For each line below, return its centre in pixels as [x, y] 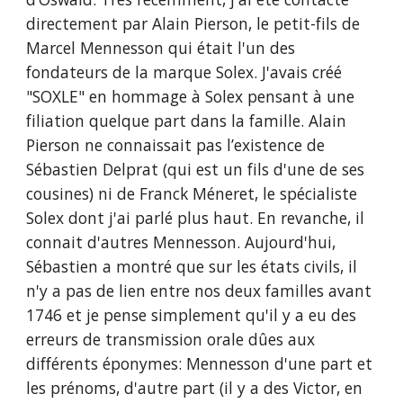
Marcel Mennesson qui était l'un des [161, 48]
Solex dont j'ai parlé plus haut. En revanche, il [196, 218]
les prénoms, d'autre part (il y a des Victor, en [195, 388]
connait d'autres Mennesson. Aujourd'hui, [181, 242]
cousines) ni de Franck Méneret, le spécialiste [192, 193]
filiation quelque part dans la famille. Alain [187, 121]
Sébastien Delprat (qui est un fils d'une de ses [196, 169]
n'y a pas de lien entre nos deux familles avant [199, 291]
